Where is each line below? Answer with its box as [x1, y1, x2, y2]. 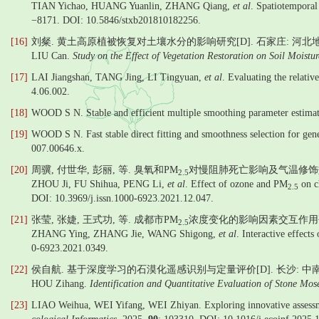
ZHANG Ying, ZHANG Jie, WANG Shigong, [31, 229, 219, 239]
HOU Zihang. [31, 278, 90, 289]
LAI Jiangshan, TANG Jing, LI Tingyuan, [31, 72, 204, 83]
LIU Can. [31, 51, 73, 61]
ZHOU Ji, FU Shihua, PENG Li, [31, 179, 167, 189]
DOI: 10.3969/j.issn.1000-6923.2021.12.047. [31, 193, 214, 204]
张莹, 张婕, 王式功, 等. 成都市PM [31, 214, 178, 225]
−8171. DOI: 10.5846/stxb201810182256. [31, 15, 201, 26]
